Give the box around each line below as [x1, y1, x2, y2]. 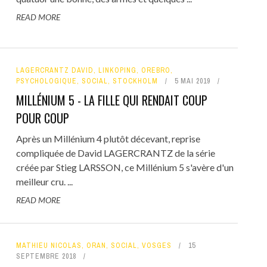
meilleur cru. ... [15, 175, 73, 187]
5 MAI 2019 [174, 76, 210, 86]
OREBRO [141, 65, 170, 75]
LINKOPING [98, 65, 136, 75]
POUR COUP [15, 108, 69, 127]
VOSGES [141, 240, 172, 250]
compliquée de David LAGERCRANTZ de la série [15, 147, 215, 159]
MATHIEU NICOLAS [15, 240, 82, 250]
